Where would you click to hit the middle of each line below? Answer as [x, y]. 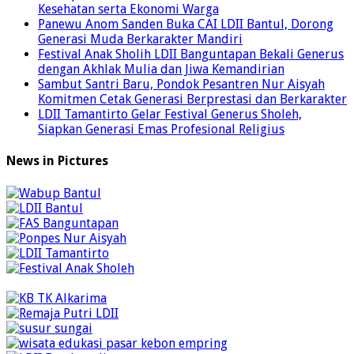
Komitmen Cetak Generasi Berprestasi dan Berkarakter [192, 100]
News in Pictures [57, 161]
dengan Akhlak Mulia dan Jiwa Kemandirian [161, 70]
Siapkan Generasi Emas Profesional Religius [161, 130]
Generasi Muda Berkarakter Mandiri [140, 40]
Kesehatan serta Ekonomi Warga [128, 9]
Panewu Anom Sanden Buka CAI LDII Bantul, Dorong [186, 24]
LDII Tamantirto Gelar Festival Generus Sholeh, [170, 115]
